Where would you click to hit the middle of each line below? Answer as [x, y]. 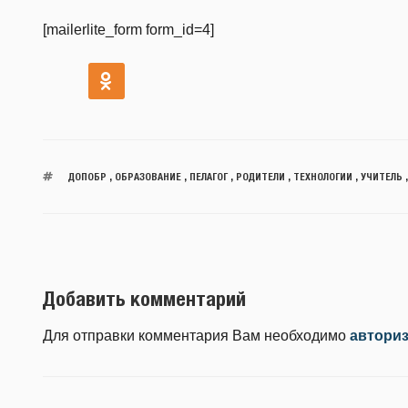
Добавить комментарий [144, 298]
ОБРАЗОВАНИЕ [148, 176]
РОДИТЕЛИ [260, 176]
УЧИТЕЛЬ [381, 176]
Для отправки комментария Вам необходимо [196, 336]
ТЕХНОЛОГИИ [322, 176]
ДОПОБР [87, 176]
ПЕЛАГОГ [208, 176]
